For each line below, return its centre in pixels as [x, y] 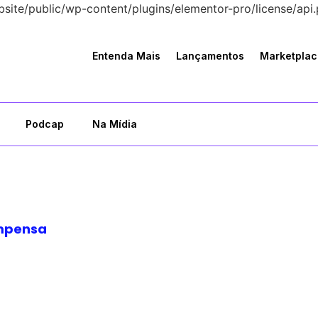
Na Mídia [115, 124]
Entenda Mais [126, 55]
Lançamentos [210, 55]
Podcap [45, 124]
